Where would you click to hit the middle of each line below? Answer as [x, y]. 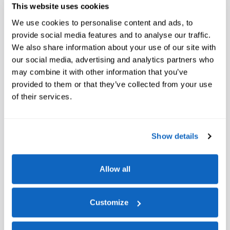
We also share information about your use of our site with [114, 47]
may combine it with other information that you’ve [100, 72]
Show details [175, 136]
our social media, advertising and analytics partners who [113, 59]
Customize [109, 202]
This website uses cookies [61, 6]
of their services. [42, 96]
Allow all [115, 169]
